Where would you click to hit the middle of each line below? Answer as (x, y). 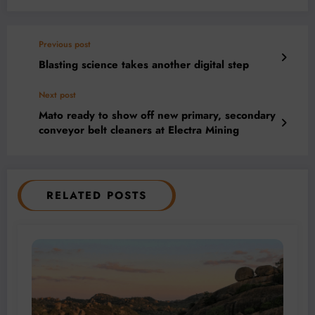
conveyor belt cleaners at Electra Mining (139, 130)
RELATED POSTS (97, 196)
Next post (57, 95)
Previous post (65, 45)
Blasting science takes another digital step (144, 65)
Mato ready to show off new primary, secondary (157, 116)
